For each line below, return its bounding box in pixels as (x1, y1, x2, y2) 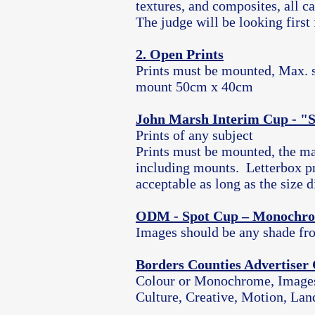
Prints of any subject (136, 127, 253, 143)
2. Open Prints (136, 46, 224, 62)
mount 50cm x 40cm (136, 79, 253, 94)
